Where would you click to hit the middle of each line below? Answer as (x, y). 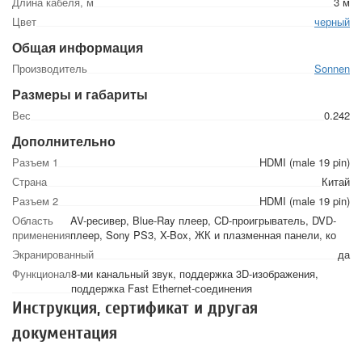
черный (332, 21)
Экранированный (53, 254)
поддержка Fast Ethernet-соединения (162, 288)
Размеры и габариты (80, 94)
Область (33, 220)
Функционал (42, 274)
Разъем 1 (35, 162)
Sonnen (332, 68)
